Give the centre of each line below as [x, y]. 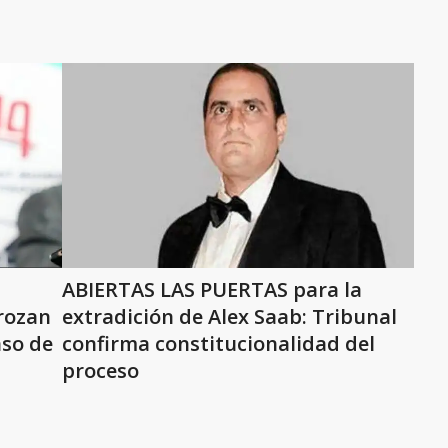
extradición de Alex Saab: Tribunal [229, 316]
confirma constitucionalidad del [218, 343]
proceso [100, 370]
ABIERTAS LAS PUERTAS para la [212, 289]
